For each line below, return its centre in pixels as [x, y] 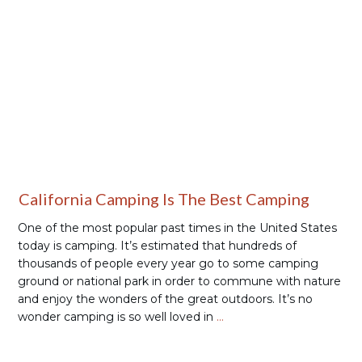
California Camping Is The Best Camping [164, 199]
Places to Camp [299, 39]
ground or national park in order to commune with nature [179, 281]
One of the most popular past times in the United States [177, 228]
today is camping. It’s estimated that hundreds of [157, 246]
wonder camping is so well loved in [117, 317]
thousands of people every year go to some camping [168, 263]
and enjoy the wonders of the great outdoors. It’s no [165, 299]
